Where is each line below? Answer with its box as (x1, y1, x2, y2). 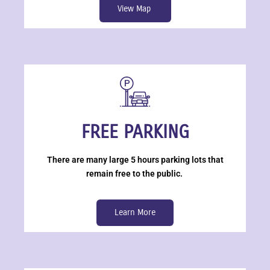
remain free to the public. (86, 169, 184, 178)
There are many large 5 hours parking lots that (46, 155, 224, 165)
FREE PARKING (81, 121, 189, 143)
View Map (117, 4, 153, 14)
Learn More (115, 207, 155, 218)
